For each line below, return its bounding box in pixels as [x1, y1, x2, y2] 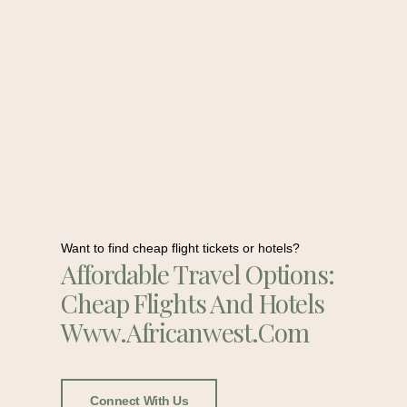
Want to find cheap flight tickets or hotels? [61, 241, 301, 256]
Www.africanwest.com [61, 315, 309, 350]
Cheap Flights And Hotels [61, 286, 325, 321]
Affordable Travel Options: [61, 257, 334, 292]
